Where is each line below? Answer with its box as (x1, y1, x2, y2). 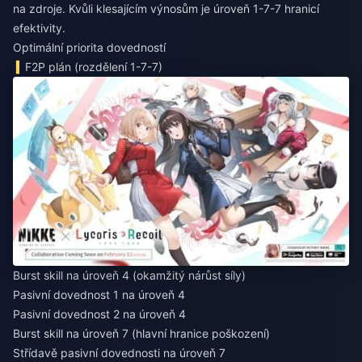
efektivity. (13, 21, 65, 35)
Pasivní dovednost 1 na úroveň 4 (13, 288, 185, 302)
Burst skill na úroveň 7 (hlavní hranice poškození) (13, 326, 270, 341)
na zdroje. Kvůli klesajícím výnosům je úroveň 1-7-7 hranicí (13, 2, 319, 15)
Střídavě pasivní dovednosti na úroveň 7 (13, 346, 225, 360)
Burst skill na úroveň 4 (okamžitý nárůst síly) (13, 268, 246, 283)
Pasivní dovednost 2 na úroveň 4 (13, 307, 186, 322)
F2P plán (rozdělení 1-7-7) (25, 60, 163, 74)
